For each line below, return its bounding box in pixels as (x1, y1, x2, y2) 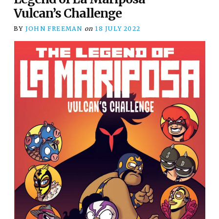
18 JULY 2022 (95, 24, 141, 32)
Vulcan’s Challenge (14, 5, 122, 21)
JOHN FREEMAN (25, 24, 83, 32)
